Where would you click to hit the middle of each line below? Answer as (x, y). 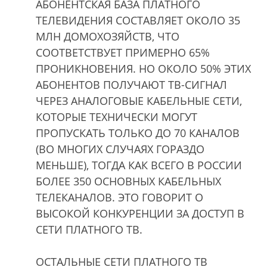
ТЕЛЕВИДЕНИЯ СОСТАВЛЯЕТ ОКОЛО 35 (138, 20)
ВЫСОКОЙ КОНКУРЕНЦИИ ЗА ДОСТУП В (140, 213)
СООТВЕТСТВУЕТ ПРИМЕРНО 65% (123, 52)
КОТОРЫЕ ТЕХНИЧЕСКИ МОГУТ (117, 117)
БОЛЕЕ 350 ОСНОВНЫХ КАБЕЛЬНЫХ (128, 181)
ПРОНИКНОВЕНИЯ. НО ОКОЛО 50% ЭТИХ (143, 68)
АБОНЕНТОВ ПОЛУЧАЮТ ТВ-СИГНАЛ (131, 84)
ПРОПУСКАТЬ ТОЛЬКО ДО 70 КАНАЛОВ (138, 133)
